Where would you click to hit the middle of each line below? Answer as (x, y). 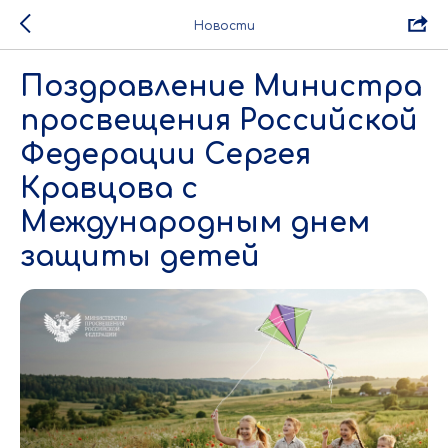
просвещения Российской (219, 121)
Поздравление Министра (221, 87)
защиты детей (140, 257)
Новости (224, 25)
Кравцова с (109, 189)
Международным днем (195, 223)
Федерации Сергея (165, 155)
